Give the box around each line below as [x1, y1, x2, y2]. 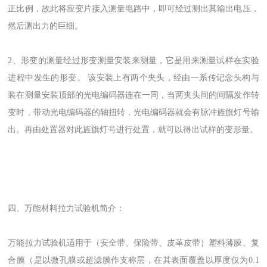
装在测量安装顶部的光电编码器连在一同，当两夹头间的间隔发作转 [8, 90, 259, 100]
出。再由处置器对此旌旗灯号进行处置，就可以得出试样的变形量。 [8, 125, 259, 134]
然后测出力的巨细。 [8, 21, 83, 31]
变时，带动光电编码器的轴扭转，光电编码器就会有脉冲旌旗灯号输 [8, 107, 259, 117]
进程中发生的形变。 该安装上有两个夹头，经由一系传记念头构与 [8, 73, 259, 82]
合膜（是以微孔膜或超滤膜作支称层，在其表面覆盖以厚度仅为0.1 [8, 255, 259, 265]
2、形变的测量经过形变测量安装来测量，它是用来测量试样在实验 [8, 55, 259, 65]
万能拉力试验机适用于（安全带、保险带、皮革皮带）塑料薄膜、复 [8, 238, 259, 247]
